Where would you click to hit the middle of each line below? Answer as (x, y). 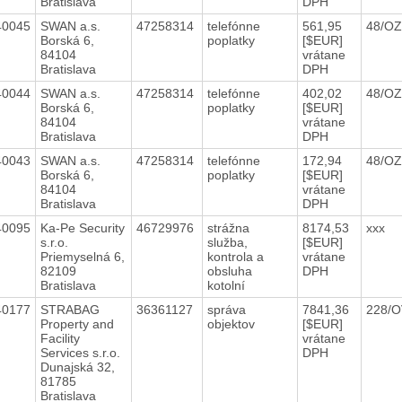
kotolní (227, 285)
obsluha (229, 271)
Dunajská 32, (77, 367)
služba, (227, 242)
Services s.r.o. (80, 352)
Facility (60, 338)
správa (226, 309)
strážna (228, 227)
